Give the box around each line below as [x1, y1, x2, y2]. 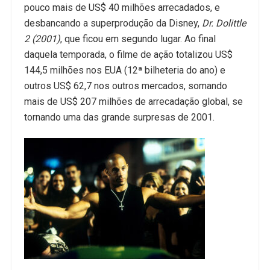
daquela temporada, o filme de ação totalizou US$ [24, 49, 233, 61]
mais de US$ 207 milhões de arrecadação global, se [24, 96, 243, 108]
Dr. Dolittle [202, 17, 246, 30]
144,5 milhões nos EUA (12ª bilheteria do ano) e [24, 64, 225, 77]
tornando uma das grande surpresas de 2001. [24, 111, 219, 124]
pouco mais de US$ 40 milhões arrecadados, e [24, 2, 220, 14]
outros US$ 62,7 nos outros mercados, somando [24, 80, 227, 92]
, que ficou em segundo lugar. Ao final [60, 33, 216, 45]
